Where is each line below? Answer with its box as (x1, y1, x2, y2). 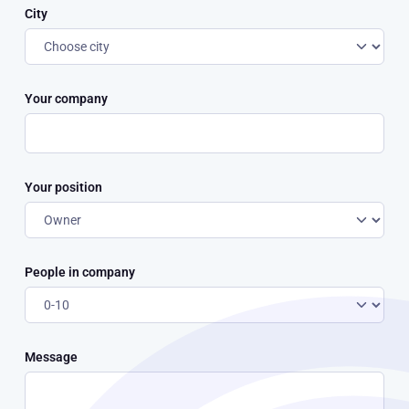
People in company (25, 264, 135, 279)
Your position (25, 179, 102, 194)
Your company (25, 90, 108, 106)
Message (25, 349, 78, 364)
